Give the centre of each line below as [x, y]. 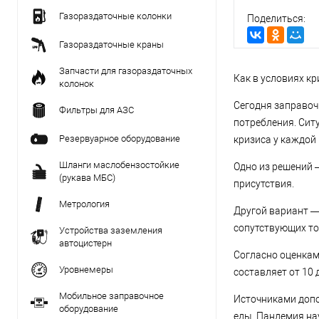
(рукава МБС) [87, 178]
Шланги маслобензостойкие [119, 165]
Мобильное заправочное [111, 296]
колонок [77, 84]
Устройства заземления [111, 230]
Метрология [84, 204]
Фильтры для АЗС [96, 110]
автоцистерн [85, 243]
